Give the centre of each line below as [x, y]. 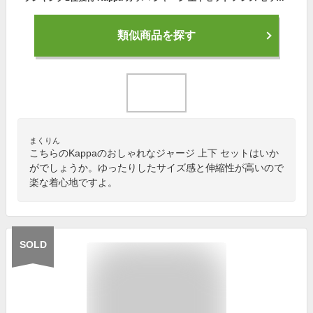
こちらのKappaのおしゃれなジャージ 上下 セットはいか [154, 153]
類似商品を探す [156, 35]
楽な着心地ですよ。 [73, 182]
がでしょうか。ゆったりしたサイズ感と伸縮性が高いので [156, 167]
